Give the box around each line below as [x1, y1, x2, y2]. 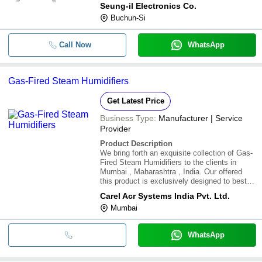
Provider [100, 123, 131, 133]
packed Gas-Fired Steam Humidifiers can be [100, 195, 250, 204]
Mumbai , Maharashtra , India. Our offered [100, 167, 242, 176]
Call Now [58, 40, 91, 49]
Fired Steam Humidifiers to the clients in [100, 157, 236, 167]
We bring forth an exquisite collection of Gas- [100, 148, 253, 157]
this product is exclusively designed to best [100, 176, 247, 185]
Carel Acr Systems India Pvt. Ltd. [100, 191, 230, 201]
